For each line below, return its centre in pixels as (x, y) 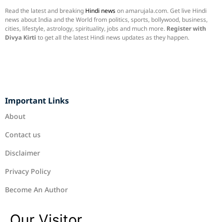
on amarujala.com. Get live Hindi (161, 11)
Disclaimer (23, 153)
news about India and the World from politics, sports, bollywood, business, (106, 20)
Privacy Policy (28, 171)
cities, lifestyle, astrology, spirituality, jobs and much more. (86, 29)
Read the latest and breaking (44, 11)
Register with (186, 29)
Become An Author (36, 189)
